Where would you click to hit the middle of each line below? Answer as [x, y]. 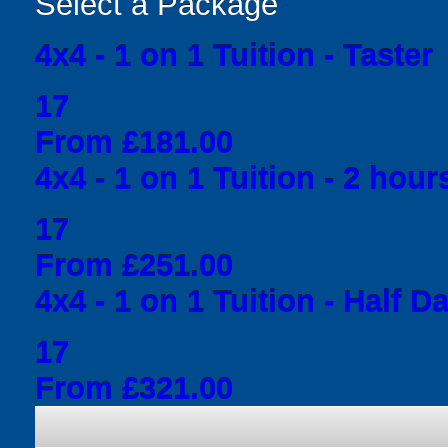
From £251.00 [134, 265]
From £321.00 [134, 388]
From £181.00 [134, 142]
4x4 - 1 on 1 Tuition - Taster [234, 55]
